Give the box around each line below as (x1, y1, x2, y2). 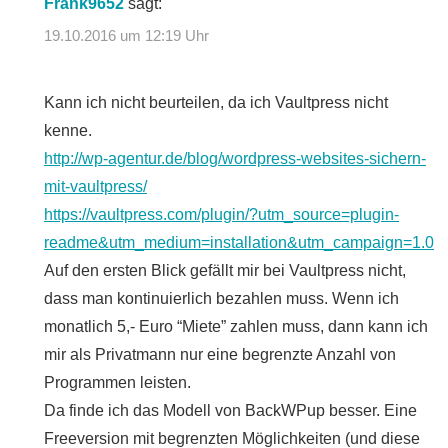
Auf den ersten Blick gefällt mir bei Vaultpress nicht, (44, 261, 406, 279)
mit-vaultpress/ (44, 177, 147, 195)
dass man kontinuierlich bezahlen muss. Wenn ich (44, 289, 399, 307)
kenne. (44, 121, 92, 139)
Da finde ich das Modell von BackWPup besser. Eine (44, 401, 417, 419)
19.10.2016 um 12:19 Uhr (44, 26, 209, 44)
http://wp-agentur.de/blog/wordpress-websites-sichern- (44, 149, 426, 167)
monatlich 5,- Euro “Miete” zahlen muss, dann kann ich (44, 317, 428, 335)
